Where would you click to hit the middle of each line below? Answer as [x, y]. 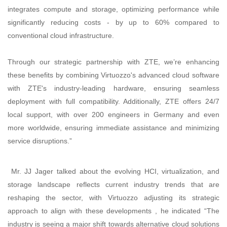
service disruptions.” [40, 141]
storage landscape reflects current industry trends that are [113, 185]
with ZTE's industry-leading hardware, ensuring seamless [113, 88]
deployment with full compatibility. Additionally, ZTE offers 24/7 [113, 102]
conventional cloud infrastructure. [61, 36]
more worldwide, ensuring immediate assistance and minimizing [113, 128]
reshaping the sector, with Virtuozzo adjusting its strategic [113, 198]
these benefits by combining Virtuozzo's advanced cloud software [113, 75]
